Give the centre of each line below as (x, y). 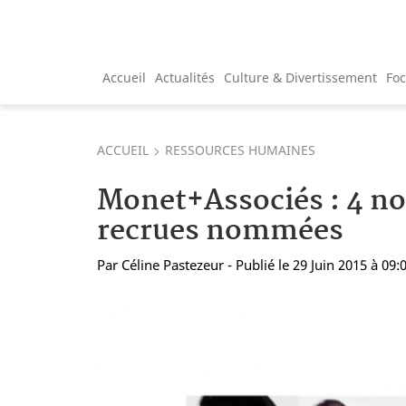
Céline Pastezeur (173, 264)
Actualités (185, 77)
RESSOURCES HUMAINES (240, 150)
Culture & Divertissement (300, 77)
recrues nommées (220, 231)
